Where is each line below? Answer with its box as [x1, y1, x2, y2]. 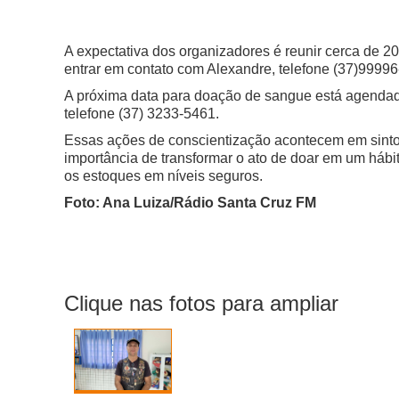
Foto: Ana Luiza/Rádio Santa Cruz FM [64, 195, 316, 211]
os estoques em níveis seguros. [64, 168, 266, 184]
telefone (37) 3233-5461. [64, 106, 223, 122]
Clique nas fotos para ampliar [64, 291, 338, 316]
